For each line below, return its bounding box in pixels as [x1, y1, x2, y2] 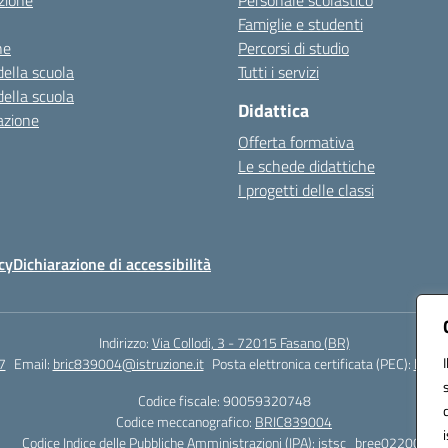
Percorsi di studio [238, 36, 349, 60]
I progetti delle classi [238, 178, 374, 202]
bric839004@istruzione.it [52, 353, 204, 374]
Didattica [238, 97, 309, 124]
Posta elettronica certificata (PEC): [211, 353, 414, 374]
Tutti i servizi [238, 60, 319, 84]
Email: [13, 353, 53, 374]
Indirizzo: [98, 332, 152, 353]
